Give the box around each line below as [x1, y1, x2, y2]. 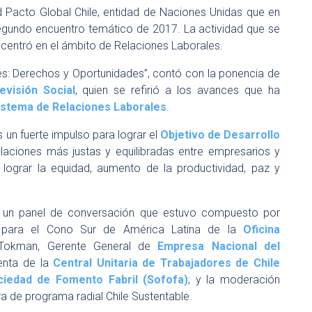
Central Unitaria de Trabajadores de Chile [53, 256, 281, 270]
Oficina [243, 223, 280, 236]
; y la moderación [188, 273, 281, 286]
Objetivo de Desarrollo [159, 128, 281, 141]
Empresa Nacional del [157, 240, 281, 253]
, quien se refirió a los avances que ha [75, 84, 281, 97]
